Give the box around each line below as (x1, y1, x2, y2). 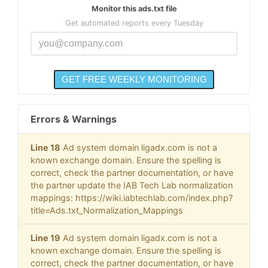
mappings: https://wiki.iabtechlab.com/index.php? (31, 193, 233, 203)
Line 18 (31, 142, 60, 153)
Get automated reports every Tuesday (65, 18, 203, 28)
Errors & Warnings (31, 113, 117, 126)
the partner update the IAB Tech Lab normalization (31, 180, 233, 191)
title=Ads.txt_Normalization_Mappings (31, 205, 183, 216)
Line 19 (31, 233, 60, 243)
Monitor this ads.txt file (91, 4, 177, 13)
